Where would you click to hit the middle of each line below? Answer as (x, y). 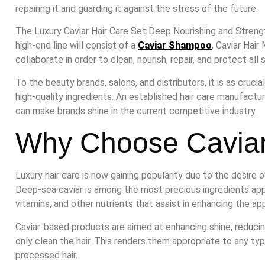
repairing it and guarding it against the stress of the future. (137, 8)
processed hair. (46, 255)
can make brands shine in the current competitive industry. (136, 111)
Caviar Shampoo (175, 46)
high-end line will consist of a (77, 46)
